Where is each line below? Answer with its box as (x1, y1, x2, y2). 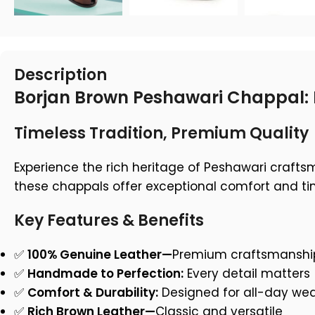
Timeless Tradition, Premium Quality (14, 122, 309, 145)
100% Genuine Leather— (27, 246, 172, 264)
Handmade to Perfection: (27, 265, 184, 283)
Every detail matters (184, 265, 310, 283)
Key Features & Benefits (14, 210, 204, 232)
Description (14, 64, 107, 86)
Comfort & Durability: (27, 284, 158, 302)
